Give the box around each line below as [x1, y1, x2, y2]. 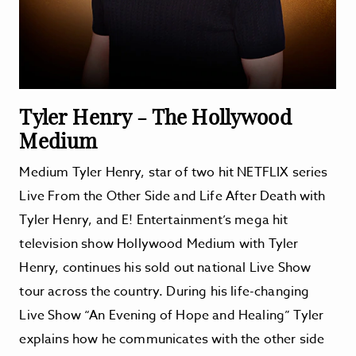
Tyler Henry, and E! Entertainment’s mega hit [19, 211, 288, 230]
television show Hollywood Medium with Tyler [19, 234, 299, 253]
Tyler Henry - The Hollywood [19, 103, 292, 130]
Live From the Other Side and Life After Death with [19, 187, 326, 206]
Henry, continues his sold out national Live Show [19, 258, 311, 277]
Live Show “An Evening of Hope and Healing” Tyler [19, 306, 324, 325]
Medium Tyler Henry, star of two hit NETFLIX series [19, 163, 328, 182]
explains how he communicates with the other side [19, 330, 325, 349]
